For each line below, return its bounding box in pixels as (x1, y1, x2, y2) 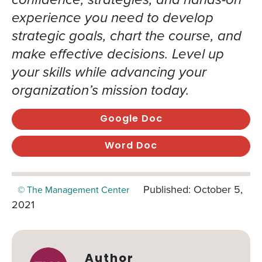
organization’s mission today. (12, 80, 189, 101)
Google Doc (99, 115, 163, 124)
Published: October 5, (143, 182, 243, 197)
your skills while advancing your (12, 61, 206, 82)
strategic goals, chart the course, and (12, 25, 242, 46)
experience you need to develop (12, 7, 213, 28)
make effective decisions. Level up (12, 43, 224, 64)
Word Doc (105, 142, 157, 151)
